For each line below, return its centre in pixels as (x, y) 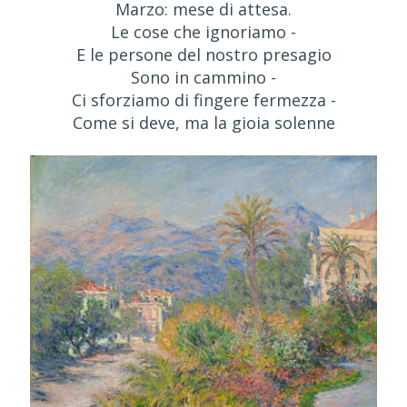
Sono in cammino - (203, 77)
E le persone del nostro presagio (203, 54)
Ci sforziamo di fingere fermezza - (203, 99)
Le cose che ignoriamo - (203, 31)
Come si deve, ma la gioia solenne (203, 122)
